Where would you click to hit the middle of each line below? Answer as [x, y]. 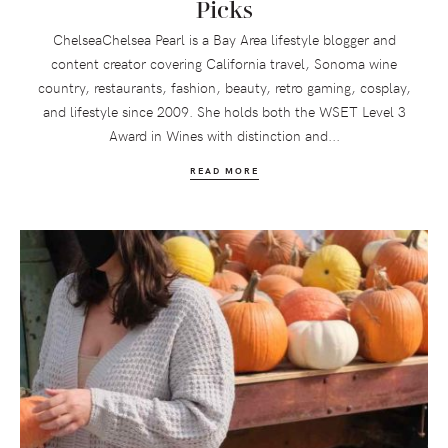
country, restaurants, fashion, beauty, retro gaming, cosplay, [224, 87]
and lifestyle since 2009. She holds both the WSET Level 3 [224, 111]
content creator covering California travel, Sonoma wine [224, 63]
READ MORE [224, 169]
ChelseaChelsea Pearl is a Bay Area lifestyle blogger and [224, 39]
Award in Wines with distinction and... [224, 135]
